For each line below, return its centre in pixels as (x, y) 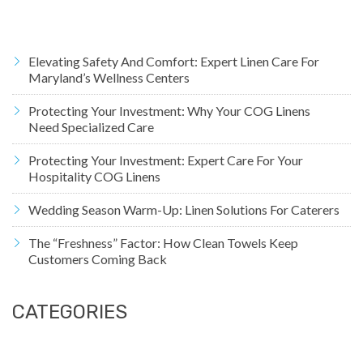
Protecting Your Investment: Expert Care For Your (166, 160)
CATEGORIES (70, 312)
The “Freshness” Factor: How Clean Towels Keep (163, 243)
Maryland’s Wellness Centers (109, 78)
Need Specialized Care (91, 127)
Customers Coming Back (98, 259)
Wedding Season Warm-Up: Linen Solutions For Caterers (184, 210)
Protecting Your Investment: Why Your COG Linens (169, 111)
